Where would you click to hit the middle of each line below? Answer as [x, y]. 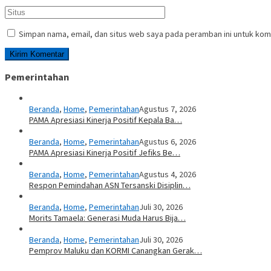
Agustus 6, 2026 [168, 142]
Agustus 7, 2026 [168, 109]
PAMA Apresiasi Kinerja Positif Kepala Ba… [106, 120]
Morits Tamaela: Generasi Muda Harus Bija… [107, 218]
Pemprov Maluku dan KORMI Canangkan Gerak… [116, 251]
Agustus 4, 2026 [168, 175]
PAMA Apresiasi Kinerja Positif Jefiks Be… [105, 153]
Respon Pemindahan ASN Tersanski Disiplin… [110, 185]
